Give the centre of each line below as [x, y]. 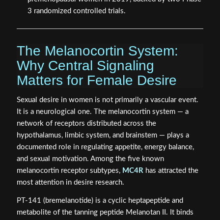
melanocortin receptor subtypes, [69, 171]
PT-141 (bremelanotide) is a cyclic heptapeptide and [100, 200]
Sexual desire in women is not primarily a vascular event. [107, 100]
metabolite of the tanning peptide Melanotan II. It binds [105, 212]
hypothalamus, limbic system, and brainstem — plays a [103, 136]
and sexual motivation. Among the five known [90, 159]
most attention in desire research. [70, 183]
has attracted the [171, 171]
